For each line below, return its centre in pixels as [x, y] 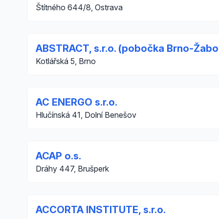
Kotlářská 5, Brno [66, 61]
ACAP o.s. [58, 156]
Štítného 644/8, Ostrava [79, 7]
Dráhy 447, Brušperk [72, 169]
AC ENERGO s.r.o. [77, 102]
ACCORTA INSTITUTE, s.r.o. [101, 210]
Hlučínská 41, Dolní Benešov [86, 115]
